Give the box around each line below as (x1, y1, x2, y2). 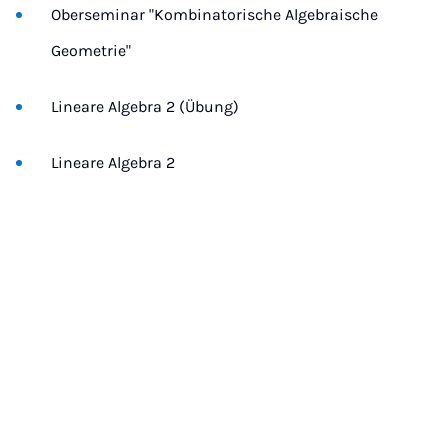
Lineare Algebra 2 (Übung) (51, 97, 239, 116)
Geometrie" (51, 41, 131, 60)
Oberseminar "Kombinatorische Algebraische (51, 5, 378, 24)
